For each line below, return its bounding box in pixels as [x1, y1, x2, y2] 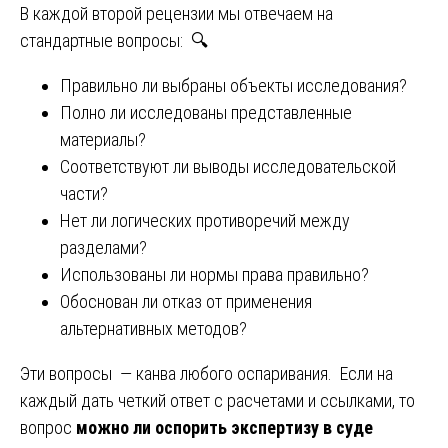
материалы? [60, 129, 146, 151]
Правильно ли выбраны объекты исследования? [60, 75, 407, 97]
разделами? [60, 237, 147, 259]
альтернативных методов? [60, 318, 247, 340]
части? [60, 183, 108, 205]
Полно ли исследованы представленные [60, 102, 352, 124]
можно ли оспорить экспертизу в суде [76, 417, 373, 439]
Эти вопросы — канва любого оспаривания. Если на [20, 363, 393, 385]
